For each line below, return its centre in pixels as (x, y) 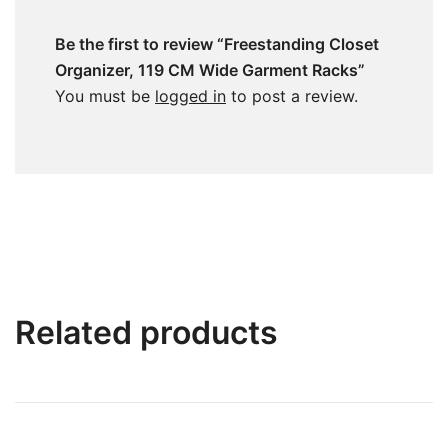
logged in (190, 95)
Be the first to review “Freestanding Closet (217, 43)
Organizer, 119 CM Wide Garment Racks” (210, 69)
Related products (146, 332)
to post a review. (292, 95)
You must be (105, 95)
